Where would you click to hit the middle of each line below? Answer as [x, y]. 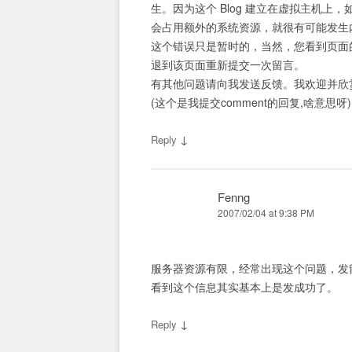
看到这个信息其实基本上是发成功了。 [244, 287]
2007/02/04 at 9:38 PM [266, 213]
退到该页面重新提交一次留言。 [228, 65]
